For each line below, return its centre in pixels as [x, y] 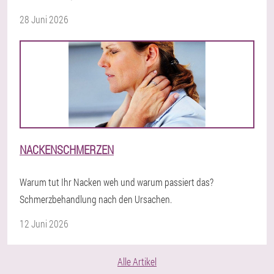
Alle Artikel [137, 261]
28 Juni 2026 [44, 19]
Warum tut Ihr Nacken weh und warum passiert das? [117, 182]
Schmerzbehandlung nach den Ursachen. [96, 199]
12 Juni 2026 [44, 224]
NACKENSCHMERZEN [67, 150]
